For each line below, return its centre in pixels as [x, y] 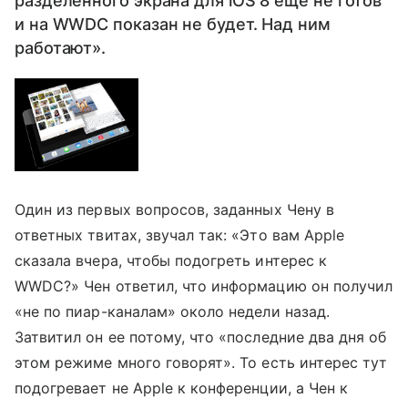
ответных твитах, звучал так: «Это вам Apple [180, 235]
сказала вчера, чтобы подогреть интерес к [171, 260]
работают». [61, 48]
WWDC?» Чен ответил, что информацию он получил [204, 286]
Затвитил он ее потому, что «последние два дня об [201, 337]
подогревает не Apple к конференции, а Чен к [182, 388]
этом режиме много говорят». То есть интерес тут [201, 362]
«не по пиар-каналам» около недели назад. [172, 311]
